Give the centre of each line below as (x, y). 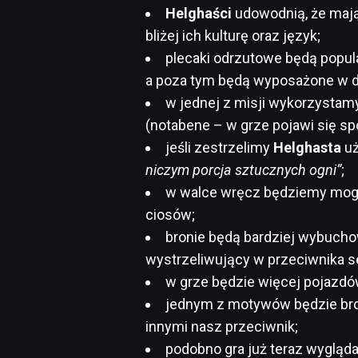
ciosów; (170, 214)
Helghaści (200, 13)
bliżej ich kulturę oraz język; (233, 35)
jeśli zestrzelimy (219, 147)
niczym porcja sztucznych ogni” (243, 169)
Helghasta (307, 147)
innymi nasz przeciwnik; (222, 326)
